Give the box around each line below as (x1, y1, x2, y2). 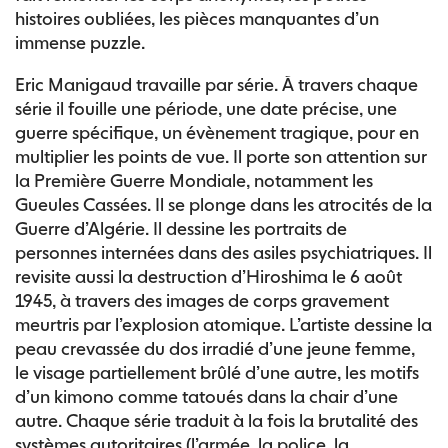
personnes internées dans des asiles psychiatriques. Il (15, 242, 432, 263)
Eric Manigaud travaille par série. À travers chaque (15, 74, 418, 95)
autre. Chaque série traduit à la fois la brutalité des (15, 410, 418, 431)
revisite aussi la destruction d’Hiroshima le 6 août (15, 266, 402, 287)
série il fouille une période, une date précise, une (15, 98, 397, 119)
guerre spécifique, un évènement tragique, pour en (15, 122, 419, 143)
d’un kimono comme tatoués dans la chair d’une (15, 386, 398, 407)
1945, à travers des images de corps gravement (15, 290, 389, 311)
